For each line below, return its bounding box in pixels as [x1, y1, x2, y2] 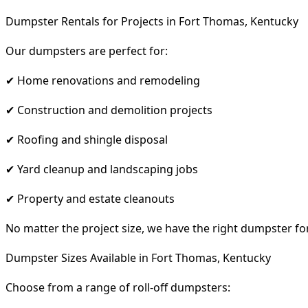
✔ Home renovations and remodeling [5, 72, 200, 88]
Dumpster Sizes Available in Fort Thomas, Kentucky [5, 250, 271, 265]
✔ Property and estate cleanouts [5, 190, 175, 206]
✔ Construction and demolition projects [5, 102, 212, 118]
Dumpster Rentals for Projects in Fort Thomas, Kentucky [5, 13, 298, 29]
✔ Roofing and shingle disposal [5, 131, 168, 147]
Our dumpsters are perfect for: [5, 43, 168, 58]
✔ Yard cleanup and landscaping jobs [5, 161, 198, 177]
